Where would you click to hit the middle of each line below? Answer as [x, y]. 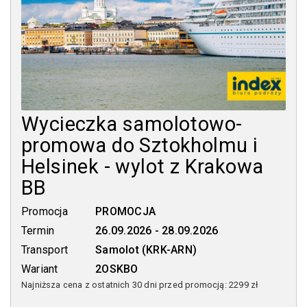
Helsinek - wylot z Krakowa [143, 166]
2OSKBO [117, 269]
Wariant [40, 269]
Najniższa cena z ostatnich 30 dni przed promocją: [125, 284]
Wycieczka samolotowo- [132, 124]
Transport [45, 249]
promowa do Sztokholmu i [140, 145]
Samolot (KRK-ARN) [146, 249]
